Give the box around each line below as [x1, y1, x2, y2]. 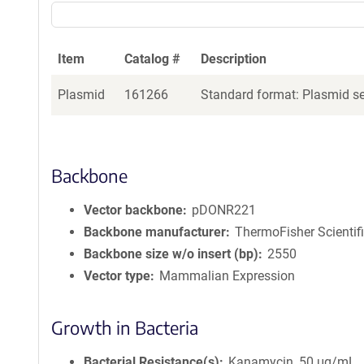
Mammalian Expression [159, 268, 296, 284]
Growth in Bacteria [51, 316, 198, 339]
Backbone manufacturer [84, 224, 226, 240]
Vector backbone [84, 202, 183, 218]
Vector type [84, 268, 150, 284]
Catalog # [124, 51, 180, 67]
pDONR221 [192, 202, 257, 218]
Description [201, 51, 266, 67]
